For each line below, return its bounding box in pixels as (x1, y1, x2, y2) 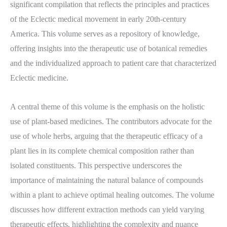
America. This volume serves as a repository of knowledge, (10, 29, 200, 38)
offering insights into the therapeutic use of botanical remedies (10, 44, 207, 53)
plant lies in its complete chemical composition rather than (10, 146, 194, 155)
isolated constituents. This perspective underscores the (10, 161, 182, 170)
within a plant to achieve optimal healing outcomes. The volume (10, 191, 214, 199)
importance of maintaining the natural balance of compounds (10, 176, 203, 184)
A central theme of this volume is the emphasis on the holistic (10, 102, 205, 111)
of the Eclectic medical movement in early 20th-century (10, 15, 186, 23)
